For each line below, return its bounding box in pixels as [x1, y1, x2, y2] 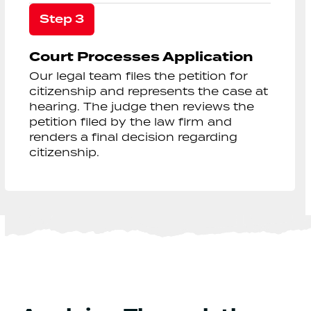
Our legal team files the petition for [29, 69, 249, 83]
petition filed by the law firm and [29, 115, 233, 128]
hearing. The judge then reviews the [29, 99, 255, 113]
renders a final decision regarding [29, 130, 238, 144]
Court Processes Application [29, 47, 254, 67]
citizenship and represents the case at [29, 84, 269, 98]
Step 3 [40, 10, 85, 28]
